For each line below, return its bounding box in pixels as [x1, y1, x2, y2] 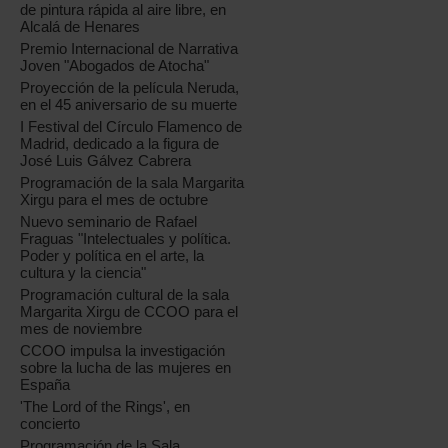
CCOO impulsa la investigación [20, 342, 226, 359]
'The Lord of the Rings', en [20, 398, 191, 415]
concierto [20, 415, 81, 432]
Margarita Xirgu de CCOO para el [20, 303, 239, 320]
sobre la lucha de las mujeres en [20, 359, 232, 376]
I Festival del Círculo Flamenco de [20, 118, 243, 135]
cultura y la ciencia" [20, 264, 147, 281]
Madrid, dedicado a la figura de [20, 135, 220, 152]
